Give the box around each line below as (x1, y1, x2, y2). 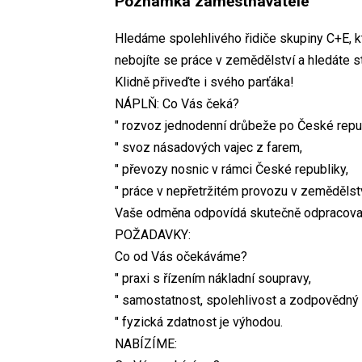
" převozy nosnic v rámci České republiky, (115, 161, 348, 177)
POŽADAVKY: (115, 226, 191, 242)
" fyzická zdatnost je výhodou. (115, 314, 283, 330)
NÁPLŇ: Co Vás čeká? (115, 95, 239, 112)
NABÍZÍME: (115, 335, 177, 351)
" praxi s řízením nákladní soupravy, (115, 270, 311, 286)
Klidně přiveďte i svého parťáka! (115, 74, 294, 90)
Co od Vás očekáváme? (115, 248, 247, 264)
